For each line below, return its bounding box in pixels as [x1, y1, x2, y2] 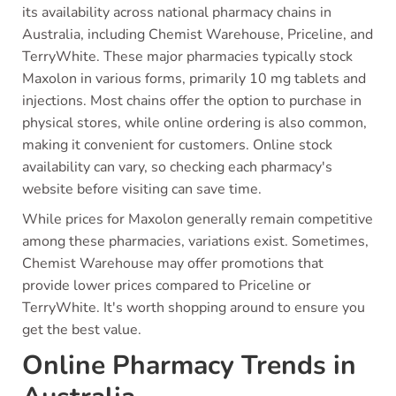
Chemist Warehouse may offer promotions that [22, 254, 324, 273]
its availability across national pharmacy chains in [22, 3, 331, 22]
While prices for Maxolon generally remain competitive [22, 209, 373, 229]
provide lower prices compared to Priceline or [22, 276, 311, 295]
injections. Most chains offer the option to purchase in [22, 91, 362, 110]
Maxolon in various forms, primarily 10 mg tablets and [22, 69, 366, 88]
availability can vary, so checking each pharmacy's [22, 157, 332, 177]
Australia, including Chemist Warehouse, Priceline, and [22, 25, 373, 44]
